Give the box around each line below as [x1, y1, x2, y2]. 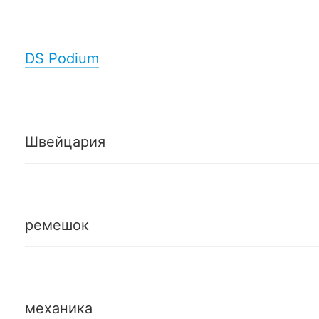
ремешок [24, 216, 89, 234]
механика [24, 299, 93, 317]
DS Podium [24, 49, 99, 67]
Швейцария [24, 132, 105, 150]
